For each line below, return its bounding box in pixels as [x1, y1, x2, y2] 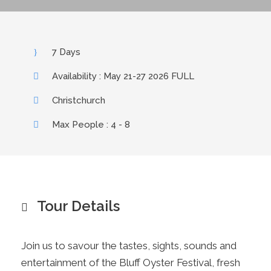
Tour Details [37, 197, 120, 215]
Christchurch [52, 94, 105, 106]
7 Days [52, 46, 80, 57]
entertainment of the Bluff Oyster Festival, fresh [21, 256, 240, 269]
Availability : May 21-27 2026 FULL [52, 70, 194, 82]
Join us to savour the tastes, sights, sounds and [21, 239, 237, 252]
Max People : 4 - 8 [52, 119, 130, 130]
